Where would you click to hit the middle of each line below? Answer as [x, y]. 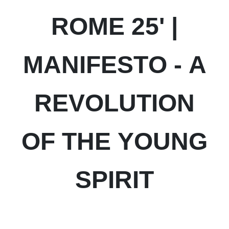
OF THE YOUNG [114, 141]
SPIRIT [114, 180]
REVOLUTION [114, 103]
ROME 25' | [114, 26]
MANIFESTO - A [114, 65]
